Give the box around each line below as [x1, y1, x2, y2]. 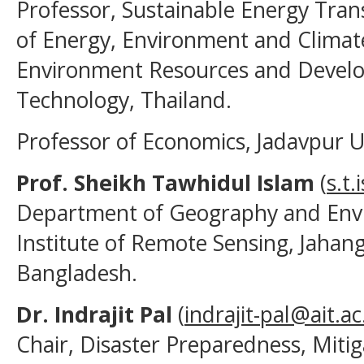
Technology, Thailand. [16, 84, 232, 115]
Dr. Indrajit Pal [16, 299, 172, 330]
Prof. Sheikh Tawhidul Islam [16, 167, 314, 198]
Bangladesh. [16, 258, 137, 288]
